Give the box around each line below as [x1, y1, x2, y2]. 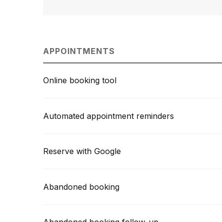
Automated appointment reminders [43, 111, 174, 121]
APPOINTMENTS [43, 46, 115, 56]
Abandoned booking [43, 181, 119, 192]
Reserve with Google [43, 146, 121, 157]
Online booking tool [43, 75, 116, 86]
